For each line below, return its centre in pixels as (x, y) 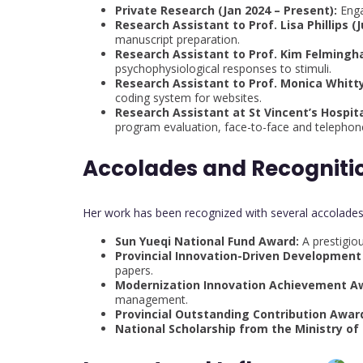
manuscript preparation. (177, 39)
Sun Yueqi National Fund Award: (207, 241)
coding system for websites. (188, 98)
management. (152, 299)
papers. (134, 270)
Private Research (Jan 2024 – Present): (226, 10)
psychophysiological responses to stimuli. (223, 68)
